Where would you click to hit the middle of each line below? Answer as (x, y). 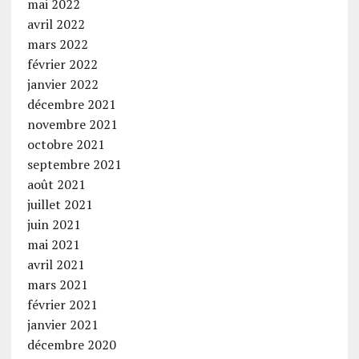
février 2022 (62, 65)
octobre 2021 (66, 145)
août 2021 (56, 185)
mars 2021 (57, 285)
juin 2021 (54, 225)
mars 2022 (57, 44)
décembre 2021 (71, 105)
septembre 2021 (74, 165)
